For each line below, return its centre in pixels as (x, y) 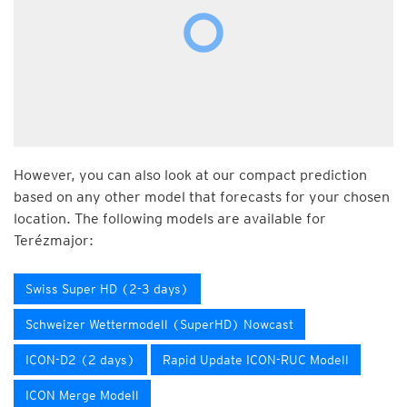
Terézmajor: (54, 240)
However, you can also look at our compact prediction (190, 175)
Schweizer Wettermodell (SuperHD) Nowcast (159, 324)
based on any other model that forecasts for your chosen (202, 197)
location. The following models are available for (170, 218)
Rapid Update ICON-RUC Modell (256, 360)
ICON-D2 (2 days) (80, 360)
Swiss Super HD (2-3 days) (107, 289)
